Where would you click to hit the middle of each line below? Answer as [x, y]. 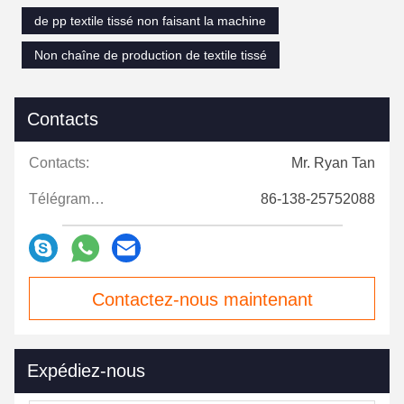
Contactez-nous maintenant [202, 300]
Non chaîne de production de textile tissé [151, 55]
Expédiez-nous [86, 371]
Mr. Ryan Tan [333, 163]
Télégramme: [97, 199]
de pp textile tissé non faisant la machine [150, 21]
